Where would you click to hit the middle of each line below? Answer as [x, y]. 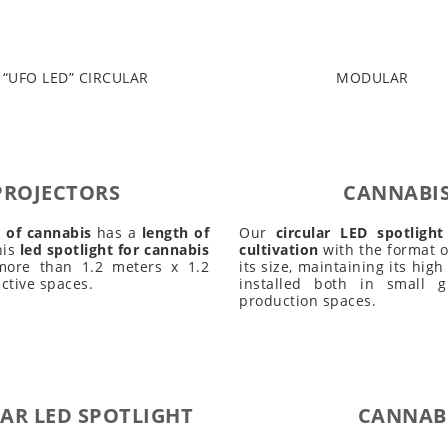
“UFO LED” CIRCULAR [75, 78]
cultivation [279, 250]
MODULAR [372, 78]
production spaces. [307, 301]
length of [175, 233]
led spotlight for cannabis [114, 250]
